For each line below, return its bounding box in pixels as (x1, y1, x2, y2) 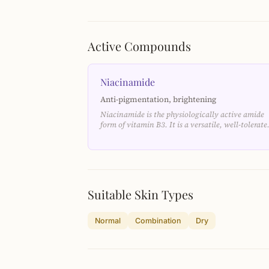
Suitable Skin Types (88, 186, 193, 202)
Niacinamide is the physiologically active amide (100, 109, 264, 119)
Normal (95, 216, 121, 225)
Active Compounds (88, 38, 191, 54)
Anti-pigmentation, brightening (100, 94, 216, 104)
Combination (135, 216, 181, 225)
